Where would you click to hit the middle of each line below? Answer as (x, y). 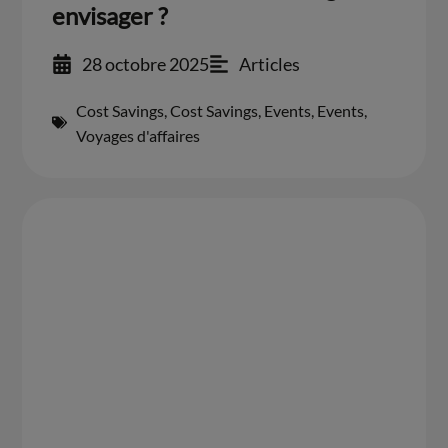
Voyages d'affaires (138, 135)
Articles (270, 63)
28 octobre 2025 (146, 63)
